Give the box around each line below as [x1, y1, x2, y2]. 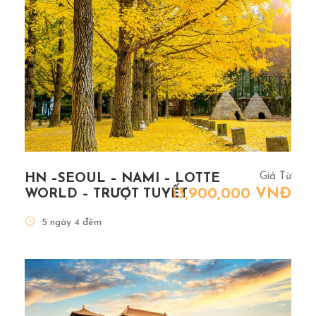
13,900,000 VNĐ [172, 186, 291, 203]
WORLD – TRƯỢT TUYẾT [25, 188, 188, 202]
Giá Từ [260, 171, 291, 183]
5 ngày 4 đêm [42, 217, 102, 229]
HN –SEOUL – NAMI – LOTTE [25, 172, 220, 186]
